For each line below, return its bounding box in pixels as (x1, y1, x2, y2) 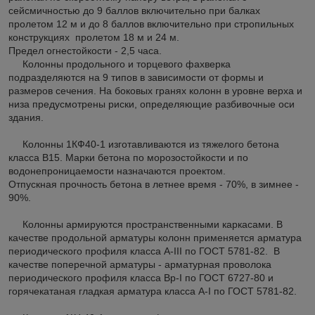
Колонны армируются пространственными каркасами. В (8, 218, 283, 230)
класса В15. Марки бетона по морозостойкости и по (8, 151, 248, 163)
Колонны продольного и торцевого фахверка (8, 58, 231, 70)
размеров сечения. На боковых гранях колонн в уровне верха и (8, 84, 302, 96)
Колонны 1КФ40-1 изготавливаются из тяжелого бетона (8, 138, 279, 150)
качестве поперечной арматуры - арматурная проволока (8, 258, 271, 270)
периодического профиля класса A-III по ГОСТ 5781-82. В (8, 245, 280, 257)
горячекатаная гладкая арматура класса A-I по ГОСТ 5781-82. (8, 285, 297, 297)
